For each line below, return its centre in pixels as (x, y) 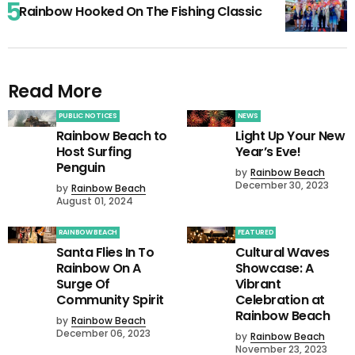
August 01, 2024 (94, 201)
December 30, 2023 (282, 185)
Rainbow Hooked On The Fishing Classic (141, 11)
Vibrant (258, 284)
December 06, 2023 (103, 333)
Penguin (80, 168)
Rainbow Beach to (111, 136)
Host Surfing (94, 152)
